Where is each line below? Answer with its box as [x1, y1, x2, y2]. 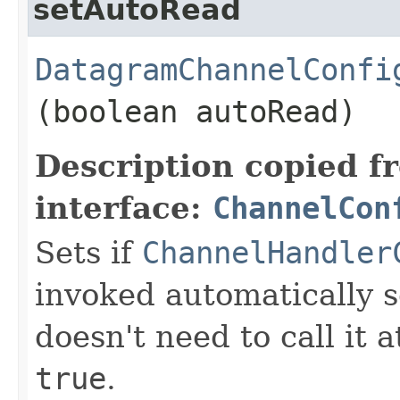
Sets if [35, 234, 142, 271]
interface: [35, 189, 212, 226]
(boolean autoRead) [35, 93, 356, 129]
